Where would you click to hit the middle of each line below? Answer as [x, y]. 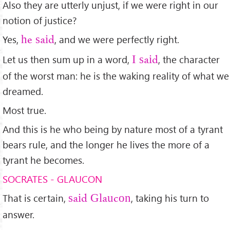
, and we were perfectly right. [117, 40]
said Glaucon [100, 199]
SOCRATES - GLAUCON [52, 179]
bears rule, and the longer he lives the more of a [106, 144]
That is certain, [35, 198]
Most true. [24, 110]
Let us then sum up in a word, [67, 60]
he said [38, 41]
